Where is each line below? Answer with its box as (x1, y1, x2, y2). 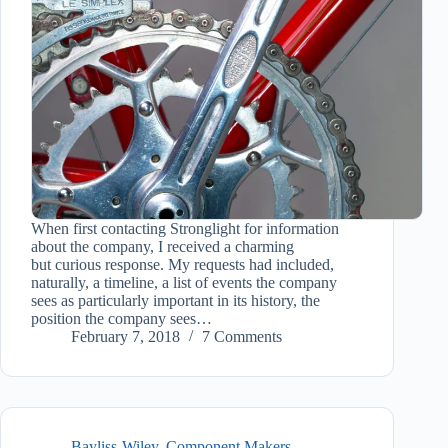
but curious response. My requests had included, (31, 256, 334, 274)
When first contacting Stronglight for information (31, 220, 339, 238)
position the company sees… (31, 310, 212, 328)
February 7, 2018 (71, 328, 180, 346)
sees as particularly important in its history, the (31, 292, 320, 310)
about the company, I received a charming (31, 238, 294, 256)
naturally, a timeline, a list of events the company (31, 274, 337, 292)
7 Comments (202, 328, 282, 346)
